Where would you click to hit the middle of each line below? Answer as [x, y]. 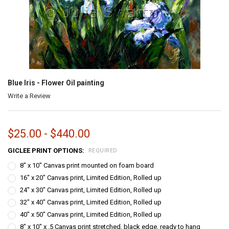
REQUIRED [103, 151]
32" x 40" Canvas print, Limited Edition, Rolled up [91, 202]
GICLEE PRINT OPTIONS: [47, 151]
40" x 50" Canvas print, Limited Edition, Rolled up [91, 214]
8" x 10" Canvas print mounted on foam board [87, 165]
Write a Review [29, 96]
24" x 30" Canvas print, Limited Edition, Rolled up [91, 190]
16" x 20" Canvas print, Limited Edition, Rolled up [91, 178]
